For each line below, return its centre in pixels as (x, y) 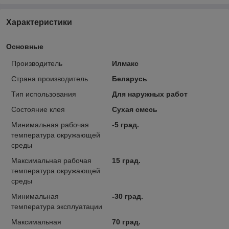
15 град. (126, 160)
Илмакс (125, 63)
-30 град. (127, 196)
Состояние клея (38, 109)
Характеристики (39, 22)
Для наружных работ (150, 94)
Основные (25, 46)
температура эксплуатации (57, 206)
